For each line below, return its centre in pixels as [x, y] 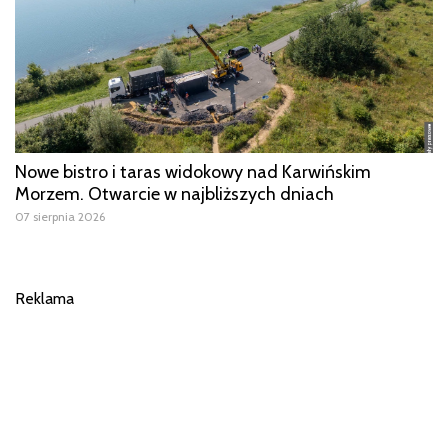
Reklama [44, 299]
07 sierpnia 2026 [60, 217]
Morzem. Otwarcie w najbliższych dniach [174, 194]
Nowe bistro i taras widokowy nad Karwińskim [193, 172]
